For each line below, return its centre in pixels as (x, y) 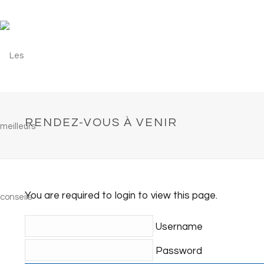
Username (178, 227)
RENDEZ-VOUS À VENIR (101, 123)
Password (178, 251)
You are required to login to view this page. (121, 196)
